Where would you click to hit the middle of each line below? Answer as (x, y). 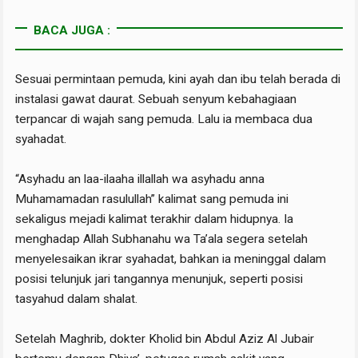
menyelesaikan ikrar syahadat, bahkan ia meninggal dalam (171, 259)
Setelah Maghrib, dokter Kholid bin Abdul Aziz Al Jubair (165, 339)
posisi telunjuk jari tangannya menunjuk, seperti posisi (159, 279)
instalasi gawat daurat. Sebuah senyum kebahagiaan (156, 99)
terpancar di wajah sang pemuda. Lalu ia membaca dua (164, 119)
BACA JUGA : (72, 31)
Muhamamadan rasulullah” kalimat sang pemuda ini (152, 199)
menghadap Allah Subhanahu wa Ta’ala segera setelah (162, 239)
